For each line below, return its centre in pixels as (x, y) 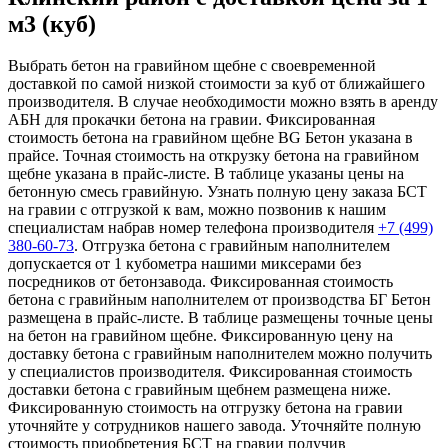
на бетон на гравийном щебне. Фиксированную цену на (200, 336)
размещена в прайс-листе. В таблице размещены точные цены (220, 318)
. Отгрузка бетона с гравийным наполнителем (232, 246)
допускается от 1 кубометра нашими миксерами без (184, 264)
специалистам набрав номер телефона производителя (193, 228)
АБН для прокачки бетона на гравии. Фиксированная (191, 120)
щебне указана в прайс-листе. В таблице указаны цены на (206, 174)
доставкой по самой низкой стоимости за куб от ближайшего (216, 84)
